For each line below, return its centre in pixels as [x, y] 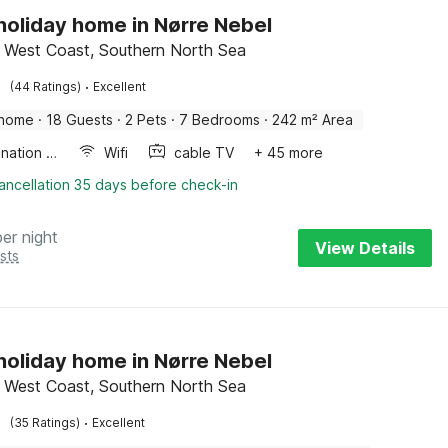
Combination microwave [52, 152]
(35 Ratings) [45, 422]
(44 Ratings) [46, 86]
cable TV [204, 152]
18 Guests [80, 119]
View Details [365, 248]
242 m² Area [313, 119]
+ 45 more [289, 152]
